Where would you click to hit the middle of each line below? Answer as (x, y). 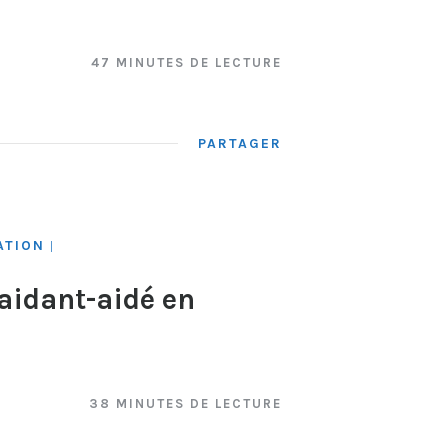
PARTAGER (240, 143)
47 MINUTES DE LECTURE (186, 63)
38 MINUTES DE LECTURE (185, 403)
